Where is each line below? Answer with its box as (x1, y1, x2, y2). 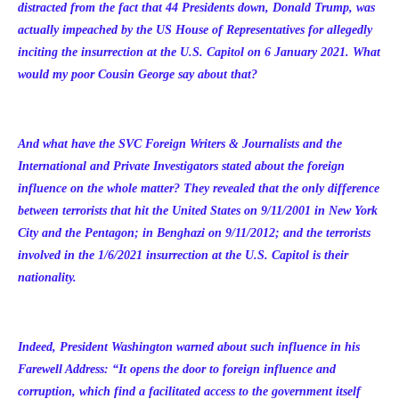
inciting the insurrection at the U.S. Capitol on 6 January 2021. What (18, 45, 380, 59)
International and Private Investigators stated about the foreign (18, 159, 345, 173)
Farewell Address (18, 362, 104, 376)
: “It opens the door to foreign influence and (104, 362, 336, 376)
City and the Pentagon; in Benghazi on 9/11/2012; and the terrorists (18, 226, 370, 240)
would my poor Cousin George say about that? (18, 68, 257, 81)
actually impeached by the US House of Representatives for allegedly (18, 23, 372, 37)
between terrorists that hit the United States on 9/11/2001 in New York (18, 204, 378, 217)
